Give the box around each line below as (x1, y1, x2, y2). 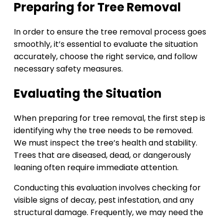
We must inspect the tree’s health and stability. (14, 137, 197, 149)
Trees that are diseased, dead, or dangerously (14, 149, 191, 161)
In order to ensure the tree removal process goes (14, 26, 206, 38)
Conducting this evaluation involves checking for (14, 182, 201, 194)
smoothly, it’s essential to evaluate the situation (14, 38, 198, 50)
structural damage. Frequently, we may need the (14, 207, 203, 219)
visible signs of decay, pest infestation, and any (14, 194, 194, 206)
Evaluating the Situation (14, 85, 162, 102)
